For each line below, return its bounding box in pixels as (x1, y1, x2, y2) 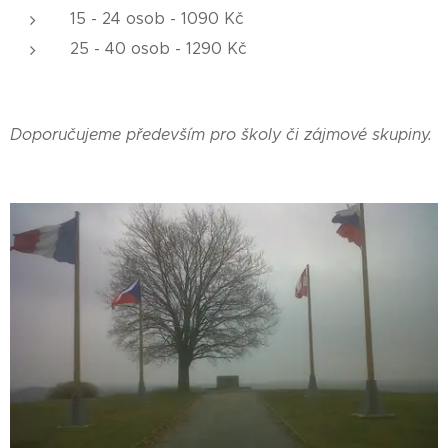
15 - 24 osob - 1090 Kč (70, 8, 244, 28)
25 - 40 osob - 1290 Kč (70, 38, 247, 58)
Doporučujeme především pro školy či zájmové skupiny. (10, 124, 432, 144)
